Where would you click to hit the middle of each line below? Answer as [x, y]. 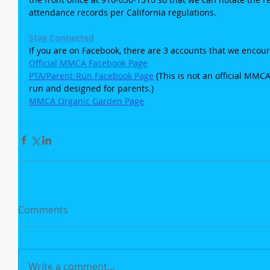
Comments [43, 209]
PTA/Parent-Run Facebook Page [91, 75]
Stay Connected [61, 37]
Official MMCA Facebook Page [88, 63]
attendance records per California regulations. [123, 12]
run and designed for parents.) [91, 88]
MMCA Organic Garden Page [86, 101]
